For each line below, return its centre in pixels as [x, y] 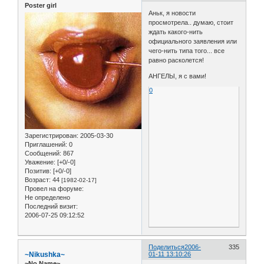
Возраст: [38, 180]
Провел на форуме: [54, 189]
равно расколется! [176, 60]
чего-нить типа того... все [187, 51]
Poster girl [41, 5]
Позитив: [38, 171]
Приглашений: [46, 145]
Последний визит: [51, 207]
